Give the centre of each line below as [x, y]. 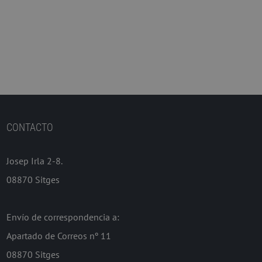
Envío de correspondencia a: [63, 217]
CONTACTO [30, 127]
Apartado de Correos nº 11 [59, 235]
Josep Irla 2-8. [35, 161]
